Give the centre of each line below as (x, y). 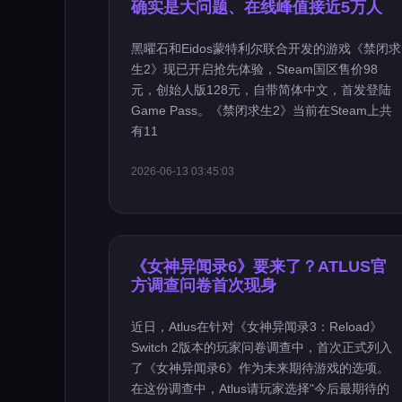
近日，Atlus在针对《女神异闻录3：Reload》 (257, 327)
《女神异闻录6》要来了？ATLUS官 (259, 267)
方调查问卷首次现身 (204, 285)
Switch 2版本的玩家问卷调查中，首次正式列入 (262, 347)
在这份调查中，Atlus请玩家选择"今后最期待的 (260, 389)
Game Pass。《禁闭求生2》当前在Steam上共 (262, 110)
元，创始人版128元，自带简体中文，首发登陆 (261, 90)
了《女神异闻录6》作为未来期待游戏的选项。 (260, 368)
